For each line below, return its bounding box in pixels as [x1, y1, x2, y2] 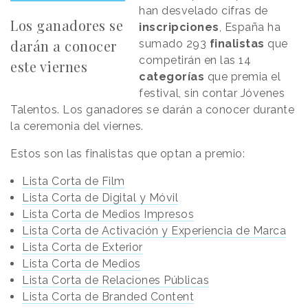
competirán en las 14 [139, 53, 252, 67]
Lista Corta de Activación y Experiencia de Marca [22, 223, 286, 237]
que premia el [204, 69, 281, 83]
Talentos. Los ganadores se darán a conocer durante [10, 102, 294, 116]
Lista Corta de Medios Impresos [22, 207, 194, 221]
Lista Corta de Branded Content [22, 289, 194, 303]
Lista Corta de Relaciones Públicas [22, 273, 209, 287]
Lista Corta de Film [22, 174, 125, 188]
